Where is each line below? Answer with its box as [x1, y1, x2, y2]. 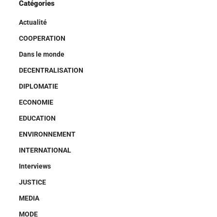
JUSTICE [19, 178, 46, 186]
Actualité [19, 18, 47, 26]
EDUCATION [19, 114, 56, 122]
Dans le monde [19, 50, 64, 58]
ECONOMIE [19, 98, 53, 106]
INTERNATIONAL [19, 146, 71, 154]
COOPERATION [19, 34, 65, 42]
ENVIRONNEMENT [19, 130, 76, 138]
